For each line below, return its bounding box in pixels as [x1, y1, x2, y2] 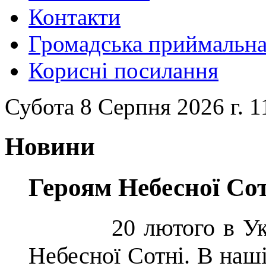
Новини [5, 132, 95, 160]
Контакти [28, 4, 121, 30]
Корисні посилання [28, 57, 218, 83]
